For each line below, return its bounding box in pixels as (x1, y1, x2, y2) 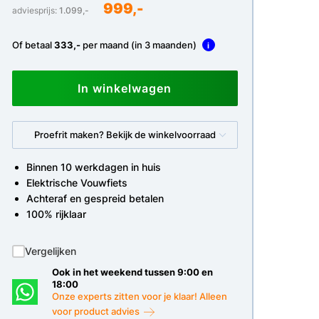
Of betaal (11, 39, 54, 51)
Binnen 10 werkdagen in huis (26, 161, 161, 173)
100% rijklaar (26, 208, 86, 220)
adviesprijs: (11, 5, 59, 16)
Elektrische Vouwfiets (26, 177, 127, 189)
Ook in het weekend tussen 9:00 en (52, 266, 214, 278)
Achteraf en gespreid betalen (26, 192, 164, 204)
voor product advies (52, 305, 142, 317)
